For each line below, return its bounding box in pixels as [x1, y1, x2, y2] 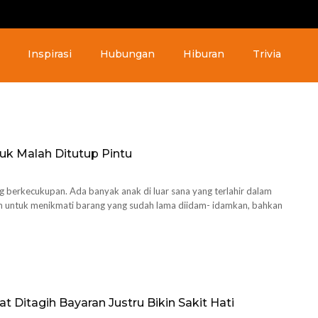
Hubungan [100, 48, 155, 60]
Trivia [253, 48, 281, 60]
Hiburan [183, 48, 224, 60]
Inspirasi [28, 48, 72, 60]
